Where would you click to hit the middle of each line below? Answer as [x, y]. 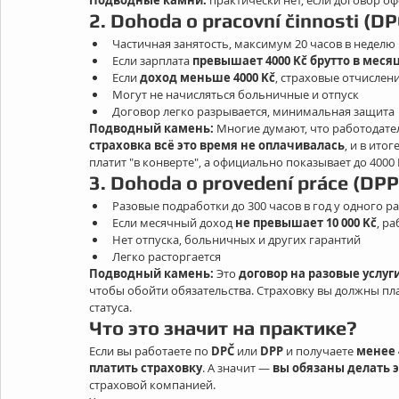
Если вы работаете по [150, 351]
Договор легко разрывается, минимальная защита [253, 111]
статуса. [110, 307]
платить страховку [146, 368]
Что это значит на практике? [223, 328]
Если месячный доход [174, 223]
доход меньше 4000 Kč [208, 77]
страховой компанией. [152, 385]
